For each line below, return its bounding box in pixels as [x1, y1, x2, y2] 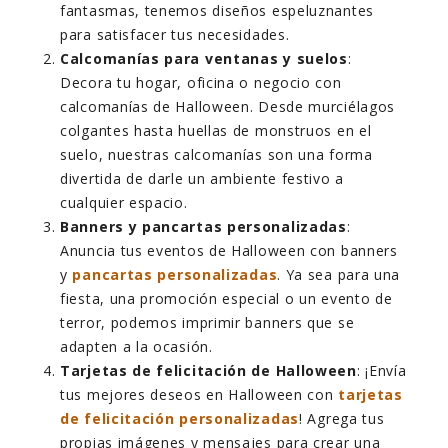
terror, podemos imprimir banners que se [60, 313, 355, 333]
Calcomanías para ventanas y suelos [60, 49, 348, 69]
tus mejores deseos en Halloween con [60, 385, 339, 405]
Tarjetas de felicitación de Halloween [60, 361, 357, 381]
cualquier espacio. [60, 193, 188, 213]
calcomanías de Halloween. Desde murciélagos [60, 97, 396, 117]
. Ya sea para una [277, 265, 401, 285]
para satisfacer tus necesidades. [60, 25, 290, 45]
